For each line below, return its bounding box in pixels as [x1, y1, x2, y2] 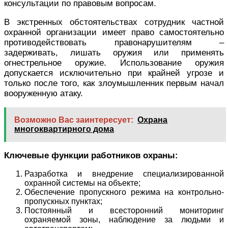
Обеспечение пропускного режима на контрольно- [24, 188, 224, 197]
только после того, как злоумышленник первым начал [4, 78, 224, 89]
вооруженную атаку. [4, 89, 83, 99]
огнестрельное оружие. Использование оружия [4, 58, 224, 68]
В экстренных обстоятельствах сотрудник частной [4, 17, 224, 27]
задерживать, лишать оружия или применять [4, 48, 224, 58]
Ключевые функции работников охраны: [4, 151, 178, 161]
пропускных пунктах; [24, 197, 102, 206]
